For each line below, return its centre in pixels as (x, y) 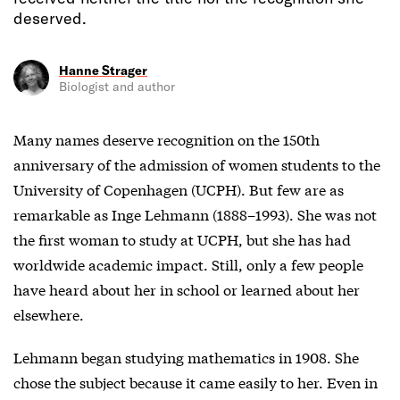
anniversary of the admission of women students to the (197, 164)
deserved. (50, 18)
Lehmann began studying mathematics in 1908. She (186, 357)
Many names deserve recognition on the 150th (167, 139)
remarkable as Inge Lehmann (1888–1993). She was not (195, 214)
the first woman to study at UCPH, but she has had (182, 239)
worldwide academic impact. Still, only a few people (188, 264)
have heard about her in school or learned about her (187, 289)
